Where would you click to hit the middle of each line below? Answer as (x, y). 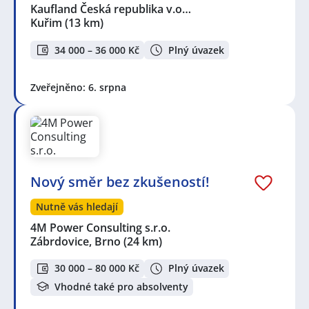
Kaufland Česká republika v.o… (111, 9)
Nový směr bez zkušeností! (120, 182)
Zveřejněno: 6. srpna (78, 88)
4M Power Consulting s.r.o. (101, 228)
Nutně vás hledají (77, 207)
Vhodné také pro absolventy (121, 286)
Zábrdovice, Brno (76, 242)
